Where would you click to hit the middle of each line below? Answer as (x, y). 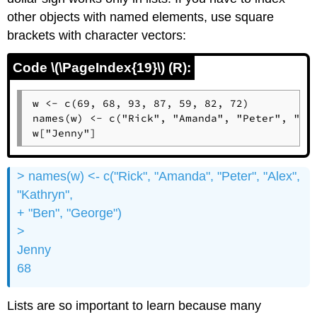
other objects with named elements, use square (141, 17)
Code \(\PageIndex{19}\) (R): (102, 68)
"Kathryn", (45, 195)
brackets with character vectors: (97, 35)
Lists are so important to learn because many (134, 305)
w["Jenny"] (64, 133)
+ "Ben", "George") (70, 213)
